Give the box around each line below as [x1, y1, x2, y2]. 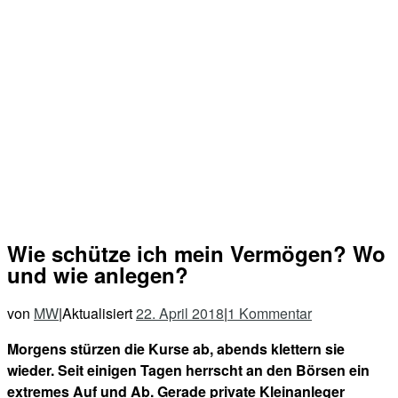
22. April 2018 [136, 302, 224, 323]
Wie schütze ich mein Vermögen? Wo [7, 237, 386, 268]
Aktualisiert [62, 302, 136, 323]
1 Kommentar [227, 302, 312, 323]
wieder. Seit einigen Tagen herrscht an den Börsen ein [7, 359, 370, 380]
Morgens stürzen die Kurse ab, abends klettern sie [7, 338, 345, 359]
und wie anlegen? [7, 259, 188, 290]
